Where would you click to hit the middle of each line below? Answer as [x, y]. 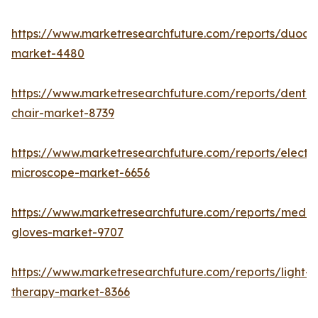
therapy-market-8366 [71, 292]
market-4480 [48, 54]
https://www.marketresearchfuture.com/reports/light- [161, 272]
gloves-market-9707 [67, 232]
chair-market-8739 [63, 113]
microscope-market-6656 [81, 173]
